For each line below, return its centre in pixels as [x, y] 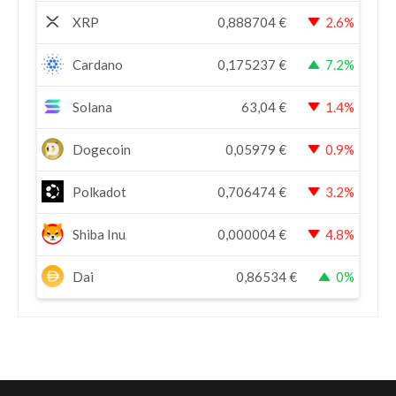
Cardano [98, 65]
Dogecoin [102, 149]
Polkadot [99, 192]
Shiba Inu [99, 234]
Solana [92, 107]
